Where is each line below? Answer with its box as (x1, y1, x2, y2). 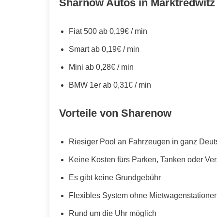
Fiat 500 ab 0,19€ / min (69, 27, 147, 35)
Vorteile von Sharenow (59, 107, 171, 119)
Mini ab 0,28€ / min (69, 62, 134, 71)
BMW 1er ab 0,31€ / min (69, 80, 151, 89)
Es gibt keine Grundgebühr (69, 173, 161, 182)
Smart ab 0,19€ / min (69, 45, 139, 53)
